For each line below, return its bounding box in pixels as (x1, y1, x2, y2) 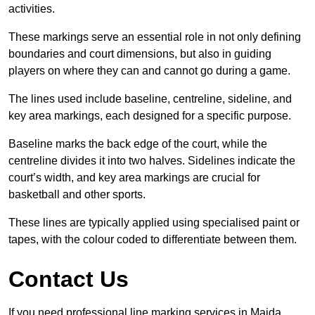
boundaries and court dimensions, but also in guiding (8, 48, 271, 60)
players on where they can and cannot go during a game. (8, 65, 290, 77)
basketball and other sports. (8, 188, 146, 201)
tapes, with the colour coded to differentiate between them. (8, 233, 297, 246)
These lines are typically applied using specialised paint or (8, 217, 300, 229)
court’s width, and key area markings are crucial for (8, 172, 260, 184)
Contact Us (8, 266, 129, 292)
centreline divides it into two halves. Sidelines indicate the (8, 155, 295, 167)
